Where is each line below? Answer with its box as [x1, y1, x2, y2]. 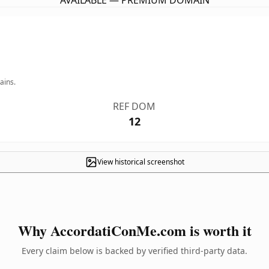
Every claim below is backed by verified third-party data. [22, 245, 247, 256]
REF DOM [113, 100, 156, 113]
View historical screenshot [97, 157, 184, 167]
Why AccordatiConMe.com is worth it [17, 220, 252, 241]
